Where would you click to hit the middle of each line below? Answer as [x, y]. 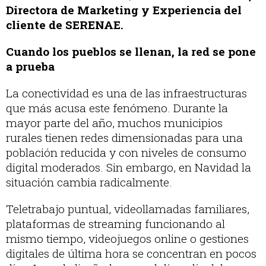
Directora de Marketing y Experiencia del [124, 10]
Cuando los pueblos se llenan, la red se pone [131, 52]
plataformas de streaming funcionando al [115, 224]
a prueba [30, 66]
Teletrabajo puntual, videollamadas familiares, [128, 209]
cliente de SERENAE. [65, 25]
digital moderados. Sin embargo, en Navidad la [129, 167]
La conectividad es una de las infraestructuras [126, 93]
